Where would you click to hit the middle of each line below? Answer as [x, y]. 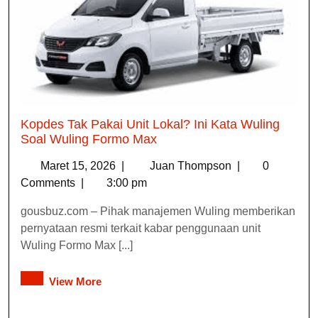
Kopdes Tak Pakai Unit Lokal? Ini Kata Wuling [150, 125]
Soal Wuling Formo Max [89, 139]
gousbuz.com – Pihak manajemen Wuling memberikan [158, 212]
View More [75, 282]
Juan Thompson [192, 166]
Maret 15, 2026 [79, 166]
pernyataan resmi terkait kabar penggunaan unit [141, 229]
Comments [49, 183]
